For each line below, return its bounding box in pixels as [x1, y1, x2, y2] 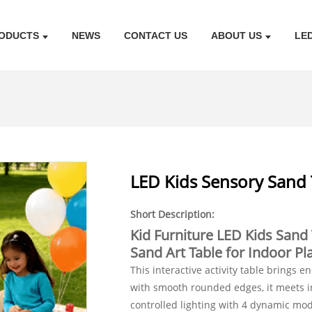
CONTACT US [123, 29, 187, 41]
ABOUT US [210, 29, 262, 41]
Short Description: [130, 208, 214, 221]
